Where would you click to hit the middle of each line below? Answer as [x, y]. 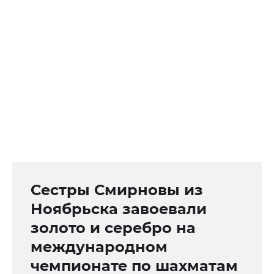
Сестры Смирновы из [117, 190]
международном [99, 247]
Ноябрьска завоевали [119, 209]
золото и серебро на [113, 228]
